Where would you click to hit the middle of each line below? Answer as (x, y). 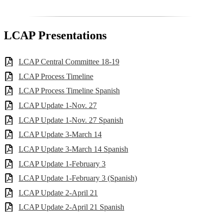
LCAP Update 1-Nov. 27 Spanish (71, 120)
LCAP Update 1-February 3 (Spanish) (78, 178)
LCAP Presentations (55, 36)
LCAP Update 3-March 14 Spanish (73, 149)
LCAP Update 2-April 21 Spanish (71, 207)
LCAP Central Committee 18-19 (69, 62)
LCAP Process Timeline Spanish (69, 91)
